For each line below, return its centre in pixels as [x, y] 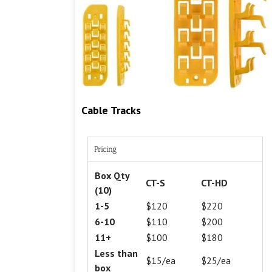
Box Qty [112, 176]
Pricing [105, 149]
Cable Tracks [111, 110]
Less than [116, 253]
